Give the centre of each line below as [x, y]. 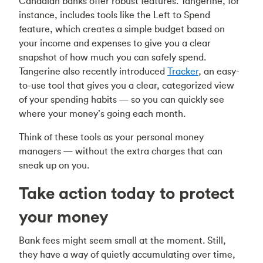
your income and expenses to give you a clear [115, 43]
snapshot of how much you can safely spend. [112, 57]
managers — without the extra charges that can [121, 151]
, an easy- [219, 71]
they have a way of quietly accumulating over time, [127, 254]
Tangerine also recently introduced [93, 71]
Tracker [183, 71]
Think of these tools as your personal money [111, 137]
